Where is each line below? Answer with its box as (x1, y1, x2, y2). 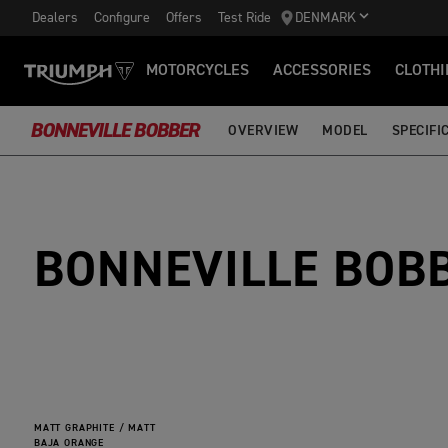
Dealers (32, 10, 78, 25)
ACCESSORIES (273, 63, 371, 79)
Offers (166, 10, 202, 25)
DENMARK (295, 11, 356, 25)
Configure (94, 10, 150, 25)
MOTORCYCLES (146, 63, 249, 79)
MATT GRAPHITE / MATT (34, 423, 156, 434)
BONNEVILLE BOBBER (30, 120, 198, 141)
